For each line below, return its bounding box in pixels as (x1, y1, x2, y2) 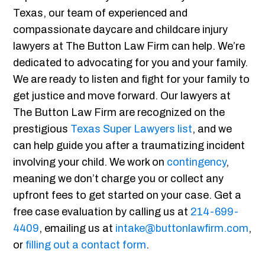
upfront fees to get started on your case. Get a (13, 189, 242, 202)
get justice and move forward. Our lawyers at (13, 90, 231, 102)
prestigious (13, 123, 71, 135)
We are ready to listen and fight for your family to (13, 73, 250, 86)
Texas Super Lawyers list (70, 123, 193, 135)
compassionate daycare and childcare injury (13, 24, 228, 36)
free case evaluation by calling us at (13, 206, 191, 218)
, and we (192, 123, 232, 135)
